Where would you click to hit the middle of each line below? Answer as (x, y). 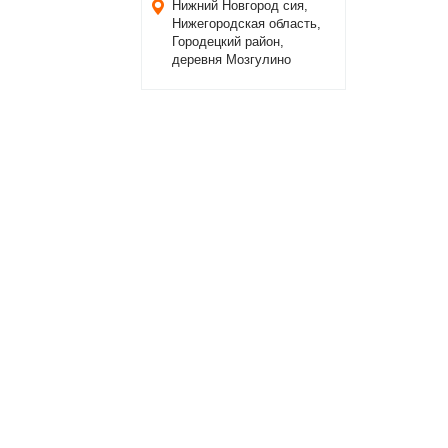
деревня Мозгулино (231, 59)
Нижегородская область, (246, 23)
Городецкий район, (228, 41)
